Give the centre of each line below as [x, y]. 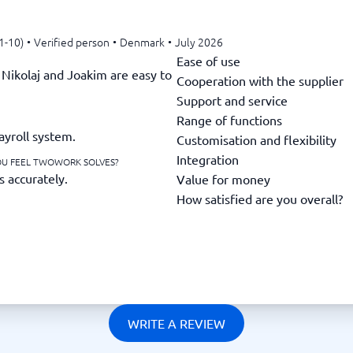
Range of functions [229, 119]
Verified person [72, 42]
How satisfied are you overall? [260, 198]
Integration [208, 159]
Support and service [232, 100]
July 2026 [199, 42]
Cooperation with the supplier [260, 80]
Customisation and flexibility [256, 139]
